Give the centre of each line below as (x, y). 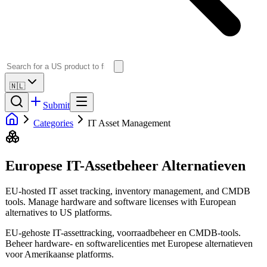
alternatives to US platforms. (59, 212)
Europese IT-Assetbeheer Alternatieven (125, 165)
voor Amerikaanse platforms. (60, 254)
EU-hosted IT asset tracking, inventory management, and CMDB (128, 191)
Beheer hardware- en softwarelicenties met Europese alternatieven (129, 243)
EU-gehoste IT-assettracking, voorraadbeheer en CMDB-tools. (123, 232)
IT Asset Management (129, 123)
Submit (56, 105)
